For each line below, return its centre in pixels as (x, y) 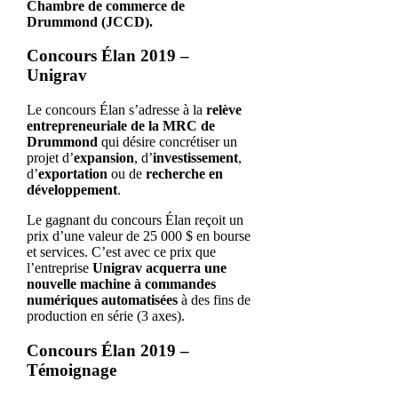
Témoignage (71, 370)
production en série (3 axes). (105, 315)
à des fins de (214, 299)
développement (72, 189)
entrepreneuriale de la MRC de (120, 125)
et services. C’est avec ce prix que (121, 251)
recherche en (184, 173)
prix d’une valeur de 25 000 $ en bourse (138, 235)
